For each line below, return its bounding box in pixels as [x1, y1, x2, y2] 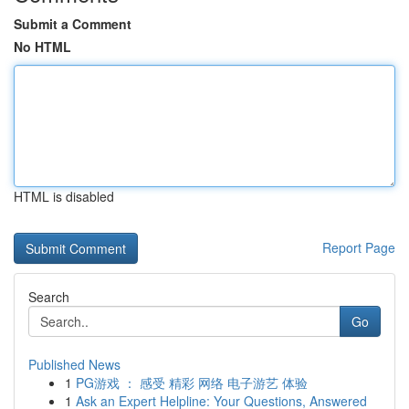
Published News [28, 355, 121, 373]
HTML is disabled [14, 187, 114, 205]
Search [28, 288, 69, 306]
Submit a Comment [14, 15, 131, 33]
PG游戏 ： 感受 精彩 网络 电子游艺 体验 [76, 373, 308, 392]
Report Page [322, 238, 395, 257]
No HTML [14, 37, 71, 56]
